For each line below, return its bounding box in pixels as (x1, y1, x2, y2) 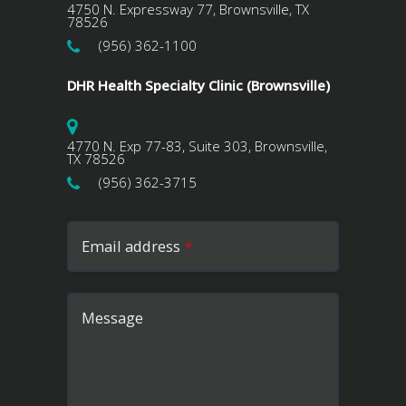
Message (82, 307, 143, 329)
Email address (82, 236, 180, 257)
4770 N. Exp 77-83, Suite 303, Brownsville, (67, 137, 327, 156)
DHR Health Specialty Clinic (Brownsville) (67, 76, 330, 95)
